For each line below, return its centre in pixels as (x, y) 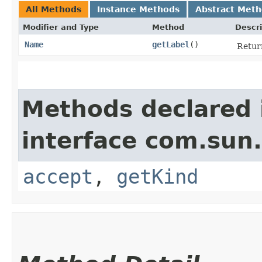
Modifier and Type (61, 27)
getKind (157, 176)
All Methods (54, 9)
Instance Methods (138, 9)
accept (58, 176)
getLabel (171, 44)
